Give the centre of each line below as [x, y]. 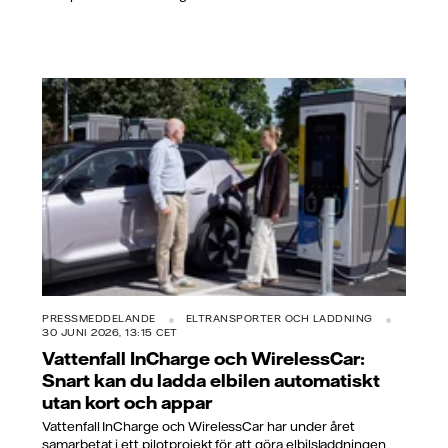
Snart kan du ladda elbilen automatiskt [211, 380]
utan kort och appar [127, 402]
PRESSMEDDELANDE [99, 319]
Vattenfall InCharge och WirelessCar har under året [198, 426]
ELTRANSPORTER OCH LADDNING [279, 319]
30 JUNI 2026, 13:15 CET [110, 333]
